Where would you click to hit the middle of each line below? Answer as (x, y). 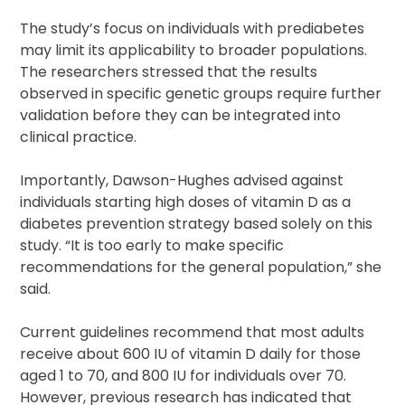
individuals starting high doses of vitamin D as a (186, 202)
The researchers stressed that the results (169, 72)
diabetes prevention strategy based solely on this (197, 224)
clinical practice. (79, 137)
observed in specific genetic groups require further (201, 94)
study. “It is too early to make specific (152, 246)
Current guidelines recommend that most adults (193, 333)
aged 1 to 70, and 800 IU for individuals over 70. (184, 376)
